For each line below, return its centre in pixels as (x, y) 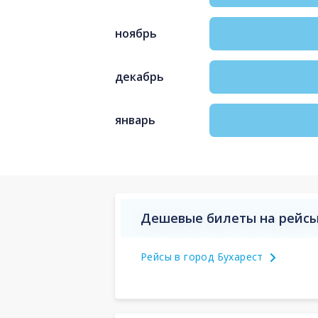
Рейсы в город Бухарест (202, 256)
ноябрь (136, 34)
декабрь (139, 77)
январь (135, 120)
